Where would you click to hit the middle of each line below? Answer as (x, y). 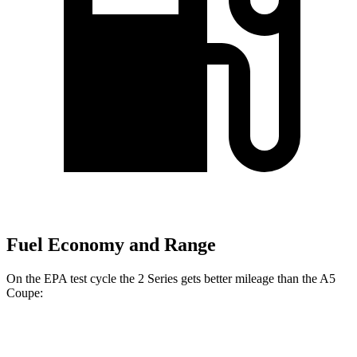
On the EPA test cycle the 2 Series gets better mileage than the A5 (171, 278)
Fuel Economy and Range (111, 245)
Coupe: (25, 292)
